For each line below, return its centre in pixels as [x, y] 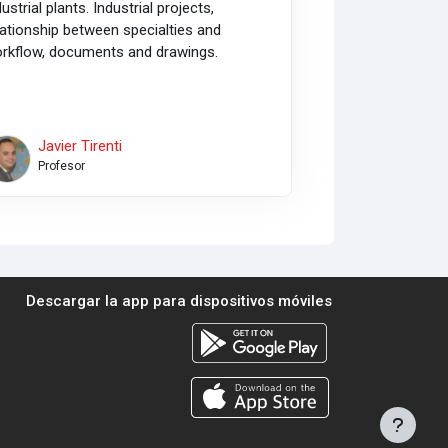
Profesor [61, 166]
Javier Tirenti [79, 146]
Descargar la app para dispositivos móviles [179, 301]
